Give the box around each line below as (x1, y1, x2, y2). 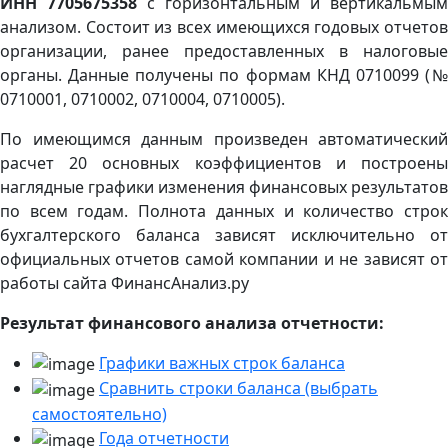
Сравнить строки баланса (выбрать (99, 377, 378, 400)
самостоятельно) (32, 403, 167, 426)
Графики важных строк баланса (99, 351, 345, 374)
